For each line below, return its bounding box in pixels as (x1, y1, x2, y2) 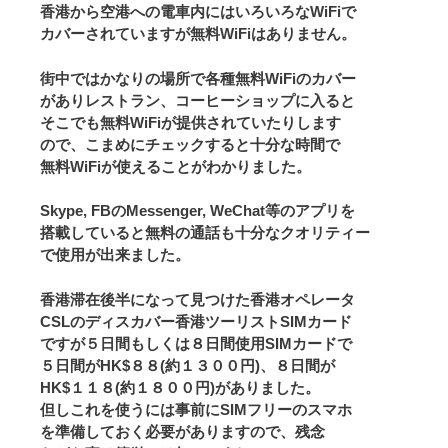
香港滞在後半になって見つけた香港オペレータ (40, 290, 355, 308)
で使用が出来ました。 (40, 246, 190, 264)
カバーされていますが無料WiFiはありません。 (40, 25, 356, 43)
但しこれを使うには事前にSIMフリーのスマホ (40, 400, 352, 418)
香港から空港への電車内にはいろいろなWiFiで (40, 3, 356, 21)
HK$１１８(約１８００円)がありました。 (40, 378, 320, 396)
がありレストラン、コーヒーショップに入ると (40, 91, 355, 109)
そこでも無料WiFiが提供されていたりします (40, 113, 341, 131)
